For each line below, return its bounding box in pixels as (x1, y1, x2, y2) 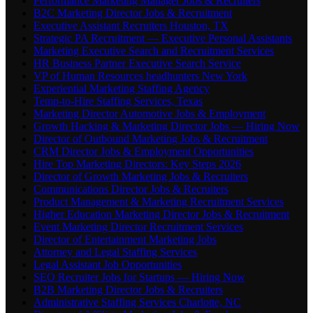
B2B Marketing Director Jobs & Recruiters (34, 284, 223, 296)
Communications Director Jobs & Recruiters (34, 183, 228, 196)
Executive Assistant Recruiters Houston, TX (34, 20, 228, 32)
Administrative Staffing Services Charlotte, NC (34, 296, 241, 309)
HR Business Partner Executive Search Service (34, 57, 241, 70)
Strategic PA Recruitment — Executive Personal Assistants (34, 32, 292, 45)
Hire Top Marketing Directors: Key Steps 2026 (34, 158, 241, 170)
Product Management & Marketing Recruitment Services (34, 196, 284, 208)
